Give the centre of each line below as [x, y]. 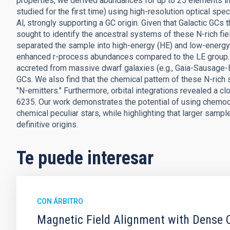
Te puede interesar [85, 158]
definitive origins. [47, 124]
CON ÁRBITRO [60, 201]
